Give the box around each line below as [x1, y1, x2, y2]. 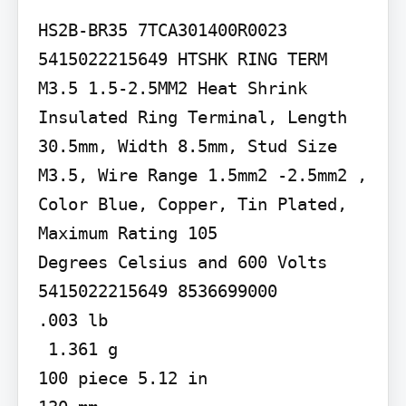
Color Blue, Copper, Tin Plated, [37, 193, 347, 214]
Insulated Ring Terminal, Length [37, 106, 347, 127]
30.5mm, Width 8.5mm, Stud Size [37, 135, 337, 156]
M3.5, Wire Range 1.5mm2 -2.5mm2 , [37, 164, 367, 185]
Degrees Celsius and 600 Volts [37, 251, 327, 272]
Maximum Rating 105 [37, 222, 217, 243]
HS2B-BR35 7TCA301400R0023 [37, 19, 287, 40]
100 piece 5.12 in [37, 367, 208, 388]
